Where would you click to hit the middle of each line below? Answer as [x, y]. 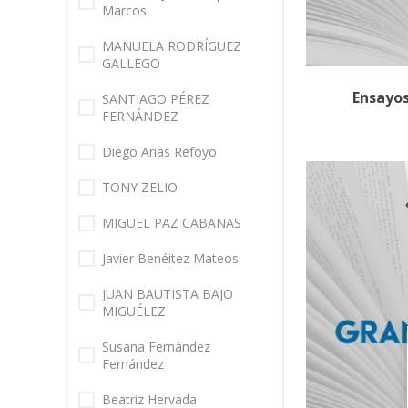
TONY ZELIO [140, 188]
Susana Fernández [156, 347]
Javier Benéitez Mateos [170, 259]
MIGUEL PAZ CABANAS [172, 223]
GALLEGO [131, 64]
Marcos [124, 11]
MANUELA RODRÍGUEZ [172, 46]
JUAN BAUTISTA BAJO [168, 294]
